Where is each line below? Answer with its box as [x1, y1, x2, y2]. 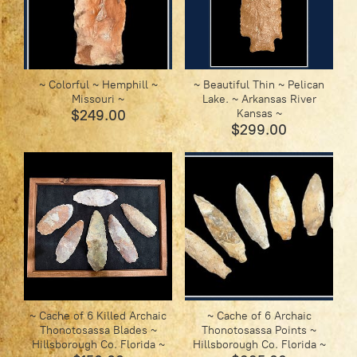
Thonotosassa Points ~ [202, 324, 317, 338]
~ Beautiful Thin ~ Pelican [194, 78, 325, 92]
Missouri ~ [72, 92, 125, 107]
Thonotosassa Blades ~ [39, 324, 157, 338]
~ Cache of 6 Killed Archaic [29, 309, 167, 324]
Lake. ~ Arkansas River [202, 92, 316, 107]
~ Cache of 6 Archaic [206, 309, 312, 324]
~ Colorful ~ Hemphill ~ [38, 78, 158, 92]
